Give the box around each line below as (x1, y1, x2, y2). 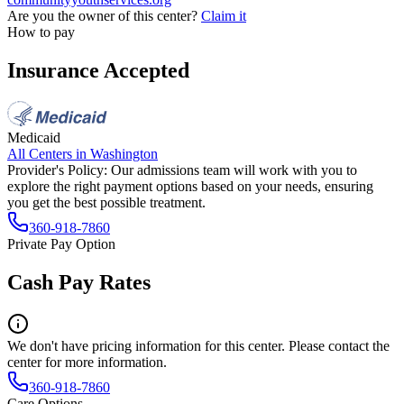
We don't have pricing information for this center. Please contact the (7, 337, 390, 353)
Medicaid (7, 129, 60, 145)
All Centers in (7, 145, 90, 161)
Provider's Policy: (7, 161, 107, 178)
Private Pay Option (7, 235, 115, 252)
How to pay (7, 24, 75, 41)
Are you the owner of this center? (7, 8, 197, 24)
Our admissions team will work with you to (111, 161, 357, 178)
